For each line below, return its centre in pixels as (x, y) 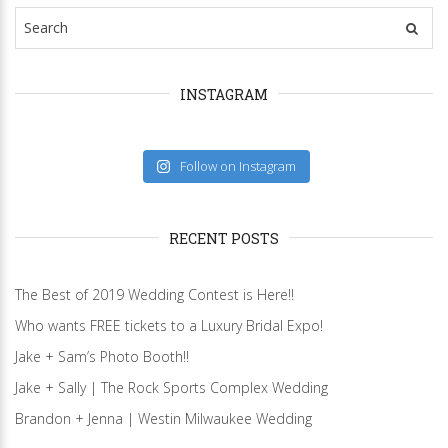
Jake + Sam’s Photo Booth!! (102, 356)
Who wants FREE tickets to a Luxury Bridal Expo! (169, 325)
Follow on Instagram (238, 165)
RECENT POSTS (224, 238)
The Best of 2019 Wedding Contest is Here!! (154, 294)
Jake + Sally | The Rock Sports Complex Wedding (171, 387)
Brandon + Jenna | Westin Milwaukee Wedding (163, 418)
